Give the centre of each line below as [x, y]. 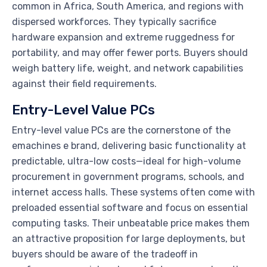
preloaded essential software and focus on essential [130, 208]
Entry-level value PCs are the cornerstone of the [121, 131]
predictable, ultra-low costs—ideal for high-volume [126, 162]
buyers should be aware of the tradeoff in [105, 254]
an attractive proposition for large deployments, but [129, 239]
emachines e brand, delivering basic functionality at [129, 146]
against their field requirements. [84, 84]
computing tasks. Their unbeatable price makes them [131, 223]
